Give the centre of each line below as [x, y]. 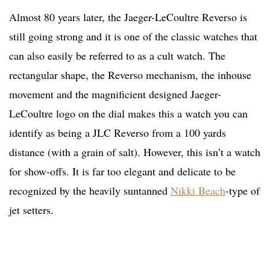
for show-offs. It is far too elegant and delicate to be [122, 171]
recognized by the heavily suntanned [90, 191]
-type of [243, 191]
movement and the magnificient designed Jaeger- [115, 94]
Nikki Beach [198, 191]
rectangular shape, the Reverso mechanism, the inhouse [130, 75]
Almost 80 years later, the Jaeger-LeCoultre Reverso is [128, 17]
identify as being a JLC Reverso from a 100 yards [118, 133]
